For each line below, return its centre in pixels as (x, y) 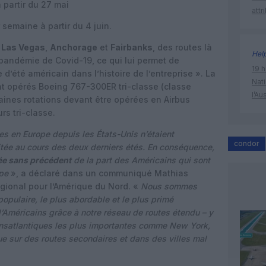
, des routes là (182, 47)
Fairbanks (132, 47)
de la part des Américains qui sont (141, 160)
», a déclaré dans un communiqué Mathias (98, 173)
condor (247, 144)
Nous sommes (169, 186)
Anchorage (74, 47)
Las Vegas (23, 47)
